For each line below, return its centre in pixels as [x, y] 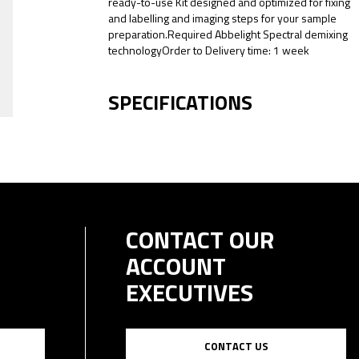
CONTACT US [236, 346]
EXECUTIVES [190, 292]
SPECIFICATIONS [180, 103]
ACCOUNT [176, 266]
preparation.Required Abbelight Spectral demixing [228, 34]
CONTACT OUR [200, 240]
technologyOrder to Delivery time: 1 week [209, 50]
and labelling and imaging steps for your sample [222, 18]
